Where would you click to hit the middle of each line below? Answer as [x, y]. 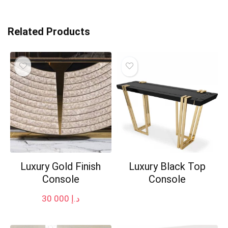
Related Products [49, 31]
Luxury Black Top [167, 167]
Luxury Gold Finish [61, 167]
